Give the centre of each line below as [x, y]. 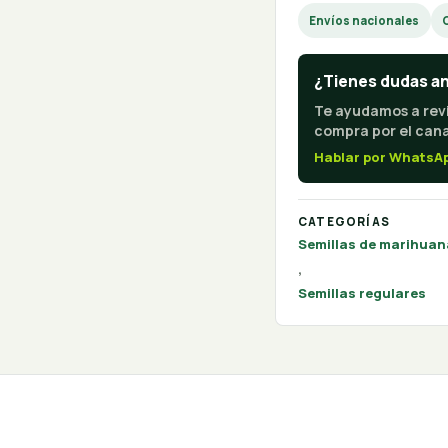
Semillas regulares [361, 293]
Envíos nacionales [364, 21]
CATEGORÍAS [344, 221]
